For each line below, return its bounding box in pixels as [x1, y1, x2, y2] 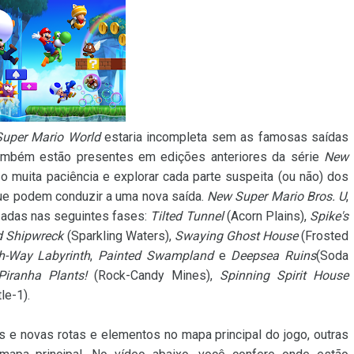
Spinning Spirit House [219, 268, 349, 283]
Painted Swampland [98, 248, 213, 263]
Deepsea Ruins [231, 248, 317, 263]
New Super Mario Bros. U [207, 189, 347, 204]
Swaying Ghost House [174, 228, 298, 243]
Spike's [310, 209, 349, 224]
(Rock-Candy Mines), [86, 268, 220, 283]
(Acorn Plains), [223, 209, 311, 224]
